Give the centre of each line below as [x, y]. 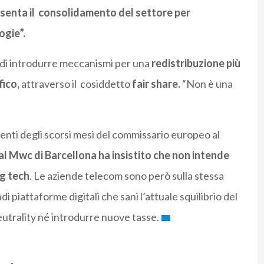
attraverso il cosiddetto [76, 84]
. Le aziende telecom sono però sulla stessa [126, 176]
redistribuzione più [196, 63]
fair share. [157, 84]
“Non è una [207, 84]
